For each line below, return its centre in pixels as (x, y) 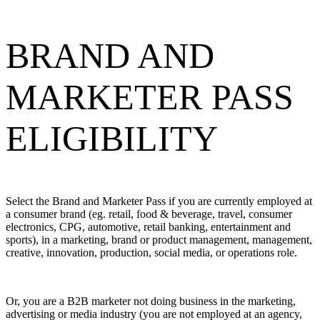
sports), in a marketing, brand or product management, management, (159, 239)
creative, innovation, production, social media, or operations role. (151, 252)
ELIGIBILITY (121, 138)
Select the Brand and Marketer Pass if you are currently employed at (159, 201)
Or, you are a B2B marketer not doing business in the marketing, (151, 301)
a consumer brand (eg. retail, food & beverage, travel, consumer (149, 214)
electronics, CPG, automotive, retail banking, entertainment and (148, 226)
